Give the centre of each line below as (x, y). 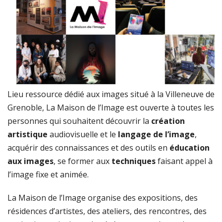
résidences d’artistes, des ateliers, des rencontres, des (107, 211)
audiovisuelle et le (83, 134)
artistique (28, 134)
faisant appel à (184, 161)
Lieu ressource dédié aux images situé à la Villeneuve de (111, 94)
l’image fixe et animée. (48, 174)
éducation (190, 147)
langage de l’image (156, 134)
